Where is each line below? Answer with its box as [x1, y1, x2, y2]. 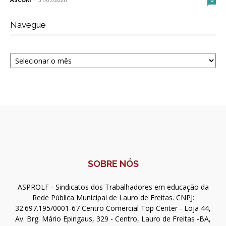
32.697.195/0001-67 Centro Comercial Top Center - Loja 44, [15, 203, 211, 213]
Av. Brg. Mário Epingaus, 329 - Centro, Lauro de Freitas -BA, [15, 214, 211, 224]
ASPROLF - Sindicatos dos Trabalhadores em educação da [17, 182, 209, 192]
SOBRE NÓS [87, 158, 139, 169]
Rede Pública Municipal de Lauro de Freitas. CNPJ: [32, 193, 194, 203]
